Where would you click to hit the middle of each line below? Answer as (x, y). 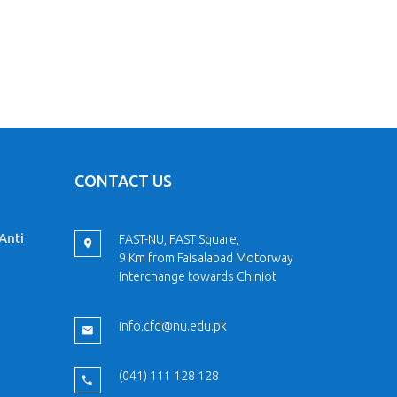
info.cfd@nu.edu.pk (172, 326)
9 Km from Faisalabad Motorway (206, 258)
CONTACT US (123, 181)
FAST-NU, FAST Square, (179, 239)
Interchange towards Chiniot (197, 276)
